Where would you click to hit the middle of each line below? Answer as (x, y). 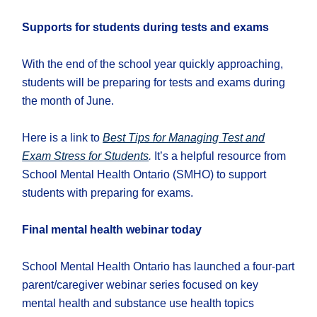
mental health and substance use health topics (138, 304)
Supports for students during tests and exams (146, 28)
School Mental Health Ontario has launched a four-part (158, 267)
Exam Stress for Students (86, 156)
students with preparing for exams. (108, 193)
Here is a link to (63, 138)
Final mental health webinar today (112, 230)
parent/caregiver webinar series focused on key (140, 285)
